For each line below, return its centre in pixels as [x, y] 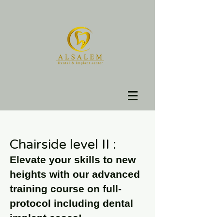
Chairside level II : [63, 145]
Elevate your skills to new [73, 160]
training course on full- [66, 189]
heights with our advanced [75, 174]
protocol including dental [71, 203]
